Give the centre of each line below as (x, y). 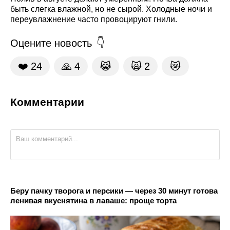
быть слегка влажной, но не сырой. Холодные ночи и (111, 9)
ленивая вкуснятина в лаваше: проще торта (93, 200)
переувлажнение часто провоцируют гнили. (94, 19)
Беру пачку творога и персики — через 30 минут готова (114, 190)
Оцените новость (51, 43)
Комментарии (47, 102)
